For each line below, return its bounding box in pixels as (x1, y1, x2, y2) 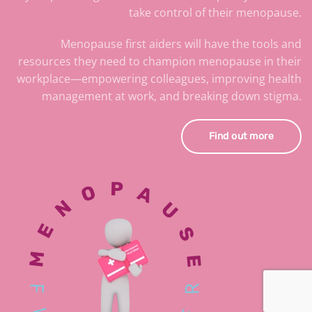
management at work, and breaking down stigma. (42, 88, 302, 104)
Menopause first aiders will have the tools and (61, 36, 302, 52)
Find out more (208, 130, 274, 143)
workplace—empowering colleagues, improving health (17, 71, 302, 87)
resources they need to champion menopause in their (18, 54, 302, 70)
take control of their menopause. (129, 5, 302, 21)
